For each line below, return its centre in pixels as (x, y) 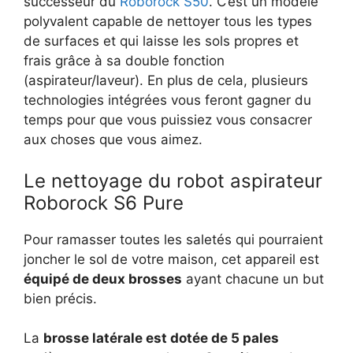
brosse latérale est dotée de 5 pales (161, 338)
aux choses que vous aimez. (113, 139)
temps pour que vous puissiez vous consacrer (168, 120)
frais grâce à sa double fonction (124, 61)
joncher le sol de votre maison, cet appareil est (171, 259)
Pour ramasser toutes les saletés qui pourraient (173, 239)
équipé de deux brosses (103, 279)
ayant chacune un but (253, 279)
